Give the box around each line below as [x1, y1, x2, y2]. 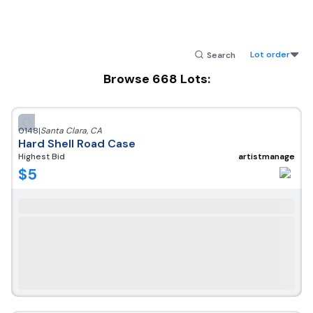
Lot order [250, 49, 290, 60]
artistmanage [238, 151, 295, 162]
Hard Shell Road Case [18, 136, 136, 151]
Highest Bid [18, 151, 65, 162]
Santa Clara [41, 125, 87, 136]
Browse [103, 71, 152, 87]
